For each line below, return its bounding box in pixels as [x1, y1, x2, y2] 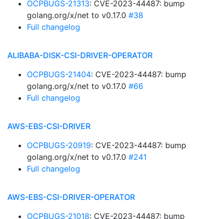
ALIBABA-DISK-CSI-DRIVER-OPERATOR [7, 50, 153, 60]
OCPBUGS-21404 [27, 69, 91, 79]
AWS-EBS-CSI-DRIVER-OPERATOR [7, 192, 135, 202]
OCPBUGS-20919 [27, 140, 91, 150]
